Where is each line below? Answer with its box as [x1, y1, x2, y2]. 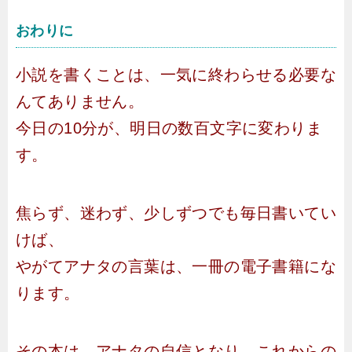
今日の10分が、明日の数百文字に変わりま [16, 119, 322, 137]
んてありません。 [16, 93, 145, 110]
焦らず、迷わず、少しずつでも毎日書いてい [16, 204, 336, 222]
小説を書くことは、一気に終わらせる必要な [16, 66, 336, 83]
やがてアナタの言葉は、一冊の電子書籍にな [16, 258, 336, 275]
